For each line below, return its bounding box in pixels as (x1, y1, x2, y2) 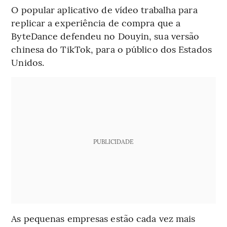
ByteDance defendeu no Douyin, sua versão (11, 29, 200, 43)
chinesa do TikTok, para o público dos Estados (11, 43, 212, 56)
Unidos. (11, 56, 45, 69)
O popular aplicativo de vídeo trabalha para (11, 3, 198, 16)
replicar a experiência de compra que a (11, 16, 181, 29)
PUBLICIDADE (93, 137, 134, 146)
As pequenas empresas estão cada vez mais (11, 212, 196, 225)
